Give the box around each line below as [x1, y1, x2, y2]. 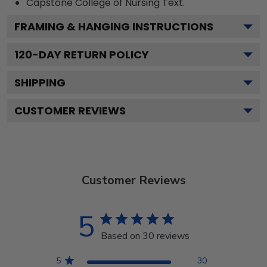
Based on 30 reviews [101, 229, 190, 243]
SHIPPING [14, 74, 66, 90]
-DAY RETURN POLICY [32, 46, 149, 62]
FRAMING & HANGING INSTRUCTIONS [14, 18, 213, 34]
